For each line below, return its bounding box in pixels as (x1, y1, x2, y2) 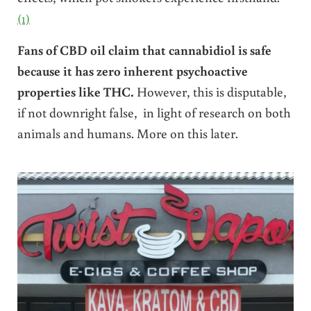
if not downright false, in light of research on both (17, 103, 291, 121)
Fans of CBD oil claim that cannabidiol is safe (17, 41, 271, 59)
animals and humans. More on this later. (17, 124, 238, 142)
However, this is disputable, (133, 83, 287, 101)
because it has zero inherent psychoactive (17, 62, 248, 80)
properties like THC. (17, 83, 134, 101)
